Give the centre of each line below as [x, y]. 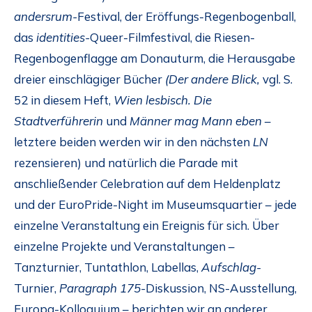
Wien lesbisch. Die [161, 100]
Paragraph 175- [102, 288]
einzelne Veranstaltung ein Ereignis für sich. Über [147, 225]
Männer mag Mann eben [197, 120]
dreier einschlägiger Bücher [88, 79]
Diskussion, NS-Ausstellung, [221, 288]
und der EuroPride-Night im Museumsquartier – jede [155, 204]
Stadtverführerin [58, 120]
